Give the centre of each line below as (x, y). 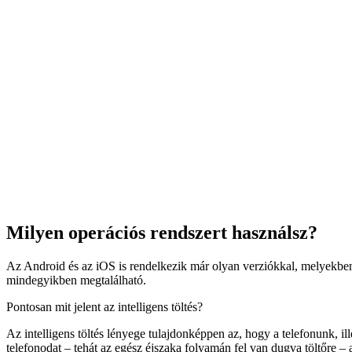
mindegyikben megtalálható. (76, 280)
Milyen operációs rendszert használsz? (162, 232)
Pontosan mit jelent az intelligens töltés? (104, 306)
